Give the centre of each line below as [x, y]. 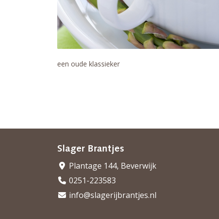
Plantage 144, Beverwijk [112, 166]
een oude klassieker [88, 64]
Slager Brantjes [91, 149]
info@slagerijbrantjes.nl [112, 195]
